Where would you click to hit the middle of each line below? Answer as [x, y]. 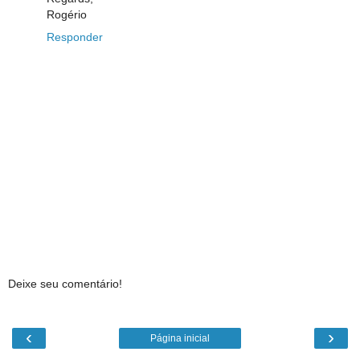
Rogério [67, 14]
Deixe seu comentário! [65, 284]
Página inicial [180, 338]
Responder [75, 37]
